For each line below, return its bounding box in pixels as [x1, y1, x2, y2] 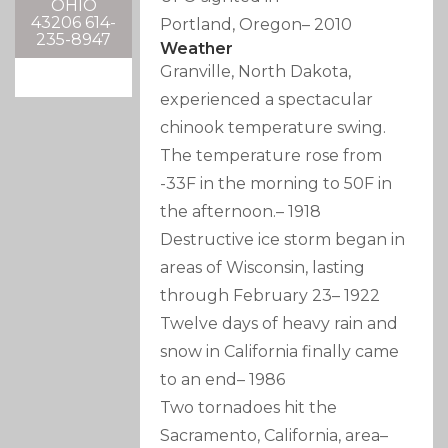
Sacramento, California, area [160, 426, 381, 446]
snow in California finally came [160, 342, 400, 362]
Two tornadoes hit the [160, 398, 338, 418]
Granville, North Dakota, [160, 62, 352, 82]
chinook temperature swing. [160, 118, 387, 138]
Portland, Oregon [160, 15, 303, 35]
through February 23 [160, 286, 333, 306]
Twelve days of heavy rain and [160, 314, 399, 334]
